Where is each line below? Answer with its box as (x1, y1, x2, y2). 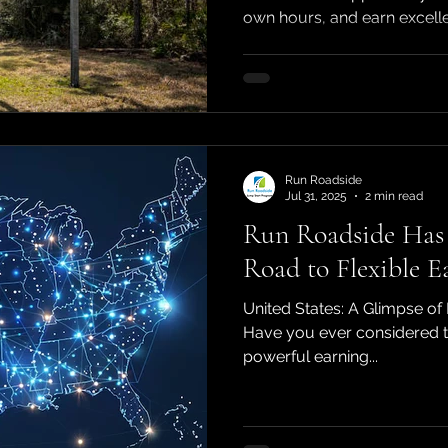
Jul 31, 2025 (285, 189, 347, 204)
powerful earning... (243, 346, 378, 366)
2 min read (365, 189, 423, 204)
